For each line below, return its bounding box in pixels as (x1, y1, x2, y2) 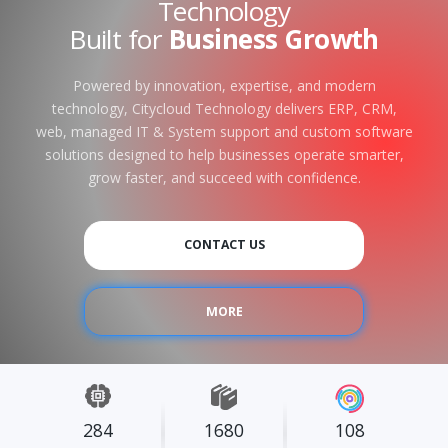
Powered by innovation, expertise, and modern (72, 76, 376, 96)
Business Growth (168, 21, 379, 58)
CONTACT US (183, 236, 265, 254)
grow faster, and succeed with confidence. (87, 168, 361, 188)
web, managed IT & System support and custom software (35, 122, 413, 142)
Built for (69, 21, 169, 58)
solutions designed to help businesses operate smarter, (44, 145, 404, 165)
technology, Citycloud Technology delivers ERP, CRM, (51, 99, 397, 119)
